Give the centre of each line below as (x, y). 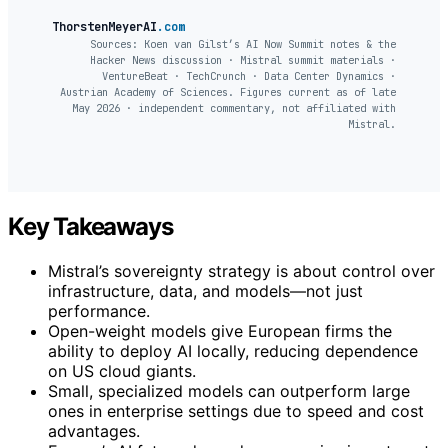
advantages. (94, 431)
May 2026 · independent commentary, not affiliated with (234, 108)
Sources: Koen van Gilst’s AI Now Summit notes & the (243, 44)
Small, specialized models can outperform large (229, 391)
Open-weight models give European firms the (220, 331)
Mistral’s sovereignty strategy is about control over (241, 271)
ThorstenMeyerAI (104, 27)
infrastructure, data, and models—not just (205, 291)
